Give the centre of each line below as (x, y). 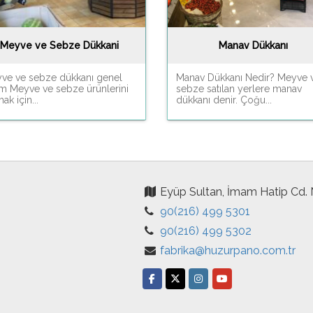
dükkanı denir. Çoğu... (224, 100)
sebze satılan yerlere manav (239, 88)
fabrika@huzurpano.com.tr (227, 250)
